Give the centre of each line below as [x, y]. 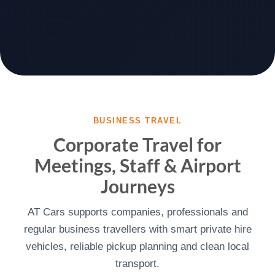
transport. [137, 264]
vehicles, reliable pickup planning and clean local [137, 246]
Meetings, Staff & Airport [137, 165]
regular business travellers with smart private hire [137, 229]
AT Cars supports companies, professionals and [137, 212]
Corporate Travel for [137, 144]
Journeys [137, 186]
